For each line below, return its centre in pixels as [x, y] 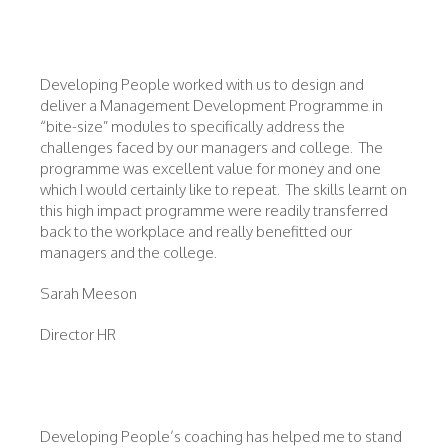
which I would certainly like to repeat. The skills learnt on [223, 189]
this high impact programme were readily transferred [214, 210]
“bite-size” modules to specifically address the [192, 126]
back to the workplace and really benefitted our [196, 231]
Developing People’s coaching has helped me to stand [221, 436]
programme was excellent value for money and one [210, 168]
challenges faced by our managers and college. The [211, 147]
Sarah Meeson [88, 293]
